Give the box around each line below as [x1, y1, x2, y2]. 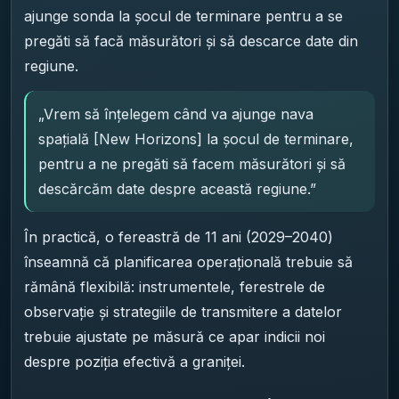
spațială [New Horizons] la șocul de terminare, [38, 129, 354, 148]
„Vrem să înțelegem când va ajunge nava [38, 104, 313, 123]
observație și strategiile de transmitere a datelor [24, 302, 342, 321]
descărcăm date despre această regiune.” [38, 179, 316, 198]
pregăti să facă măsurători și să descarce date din [24, 31, 358, 50]
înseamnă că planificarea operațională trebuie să [24, 252, 353, 271]
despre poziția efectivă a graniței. [24, 352, 245, 370]
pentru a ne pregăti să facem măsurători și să [38, 154, 346, 173]
